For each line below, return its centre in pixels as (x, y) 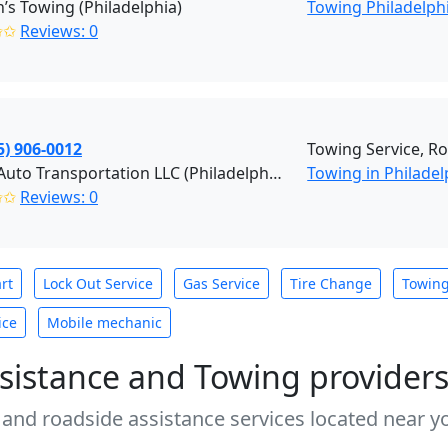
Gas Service (221, 283)
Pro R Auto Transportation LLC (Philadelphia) (275, 173)
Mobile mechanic (104, 322)
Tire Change (331, 283)
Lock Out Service (98, 283)
